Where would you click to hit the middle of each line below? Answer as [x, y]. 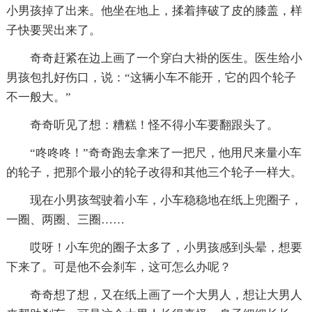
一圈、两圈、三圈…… [65, 219]
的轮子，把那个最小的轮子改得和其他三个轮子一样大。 [154, 172]
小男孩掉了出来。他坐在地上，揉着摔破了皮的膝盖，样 [154, 10]
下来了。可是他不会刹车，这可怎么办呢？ [118, 267]
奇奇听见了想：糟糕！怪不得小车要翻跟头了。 [154, 125]
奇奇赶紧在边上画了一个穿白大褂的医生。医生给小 [166, 58]
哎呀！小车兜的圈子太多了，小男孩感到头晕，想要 [166, 247]
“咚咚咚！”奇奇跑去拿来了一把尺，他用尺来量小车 [165, 153]
